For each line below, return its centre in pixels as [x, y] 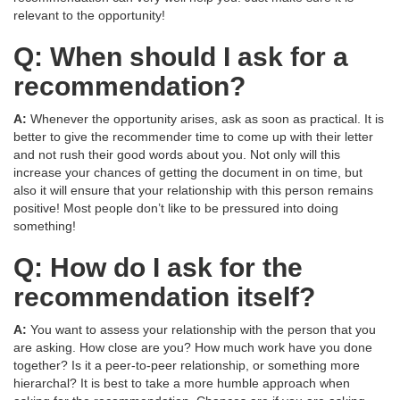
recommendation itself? [164, 297]
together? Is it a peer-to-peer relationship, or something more [187, 366]
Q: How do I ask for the [158, 268]
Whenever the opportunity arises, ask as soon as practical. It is [207, 119]
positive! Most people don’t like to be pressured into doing [176, 208]
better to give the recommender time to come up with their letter [193, 137]
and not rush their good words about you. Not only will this [177, 155]
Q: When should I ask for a [181, 57]
